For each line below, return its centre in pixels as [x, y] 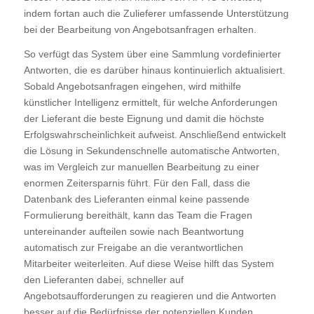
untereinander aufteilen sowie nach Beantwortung [134, 231]
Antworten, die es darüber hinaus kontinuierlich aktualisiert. [154, 70]
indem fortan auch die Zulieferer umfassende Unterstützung [156, 13]
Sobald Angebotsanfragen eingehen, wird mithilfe [132, 86]
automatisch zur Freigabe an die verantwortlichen [133, 247]
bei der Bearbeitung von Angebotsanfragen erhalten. [140, 29]
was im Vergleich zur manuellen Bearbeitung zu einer [141, 166]
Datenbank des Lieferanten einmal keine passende [136, 199]
